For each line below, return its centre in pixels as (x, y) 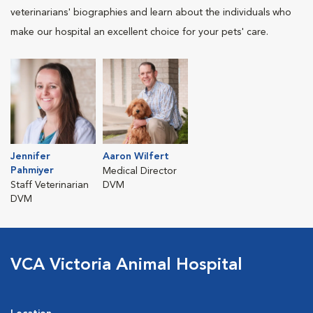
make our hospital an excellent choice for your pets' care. (139, 32)
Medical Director (140, 171)
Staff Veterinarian (50, 185)
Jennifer (30, 156)
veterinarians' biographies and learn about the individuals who (151, 12)
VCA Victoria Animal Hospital (126, 265)
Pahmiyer (32, 170)
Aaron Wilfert (136, 156)
